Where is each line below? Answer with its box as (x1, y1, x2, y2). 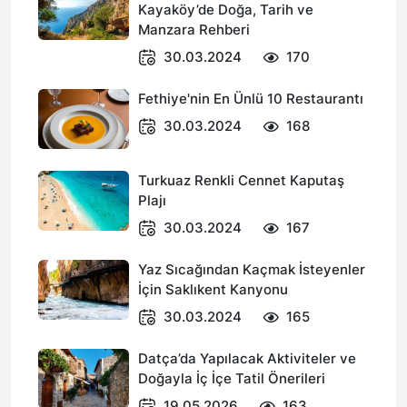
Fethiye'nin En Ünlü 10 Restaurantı (138, 90, 363, 107)
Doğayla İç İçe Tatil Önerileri (138, 370, 325, 387)
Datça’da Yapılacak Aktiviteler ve (138, 350, 356, 367)
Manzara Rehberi (138, 21, 250, 38)
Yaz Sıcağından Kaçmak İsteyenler (138, 261, 365, 278)
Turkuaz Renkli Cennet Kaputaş (138, 172, 344, 189)
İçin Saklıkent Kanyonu (138, 281, 288, 298)
